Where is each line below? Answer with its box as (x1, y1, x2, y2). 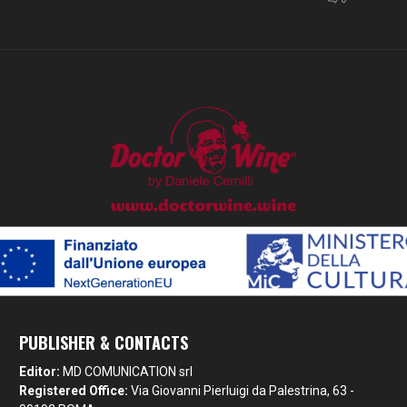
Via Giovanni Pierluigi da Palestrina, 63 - (128, 383, 355, 399)
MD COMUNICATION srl (60, 364, 194, 380)
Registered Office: (19, 383, 129, 399)
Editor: (19, 364, 61, 380)
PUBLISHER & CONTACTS (19, 331, 189, 355)
